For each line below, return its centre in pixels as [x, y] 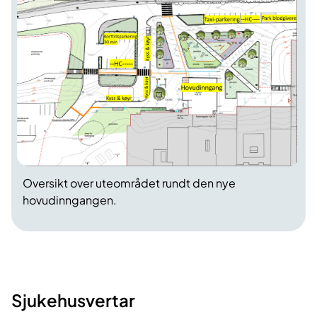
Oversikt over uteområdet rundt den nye [129, 183]
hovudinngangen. [70, 200]
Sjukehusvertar [73, 300]
